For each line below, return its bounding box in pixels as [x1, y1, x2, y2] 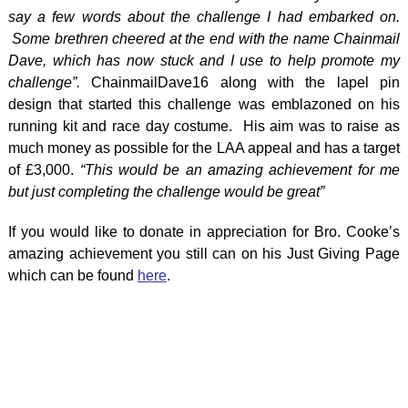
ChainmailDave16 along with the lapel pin [79, 75, 401, 90]
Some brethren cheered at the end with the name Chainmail [7, 31, 401, 46]
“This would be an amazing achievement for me [79, 162, 401, 178]
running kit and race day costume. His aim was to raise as [7, 118, 401, 134]
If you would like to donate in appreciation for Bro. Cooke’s [7, 224, 401, 240]
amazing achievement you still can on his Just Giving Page [7, 246, 401, 261]
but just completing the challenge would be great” [7, 184, 324, 199]
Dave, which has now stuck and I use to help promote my [7, 53, 401, 68]
